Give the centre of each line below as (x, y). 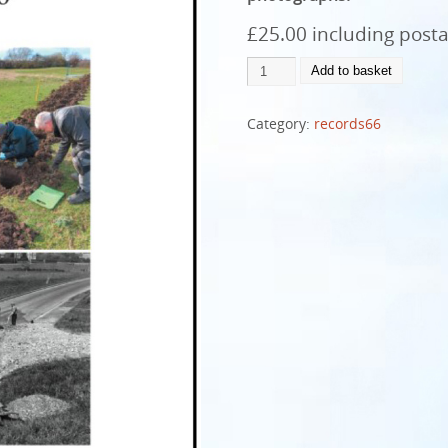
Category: (281, 123)
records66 (348, 123)
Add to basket (351, 70)
